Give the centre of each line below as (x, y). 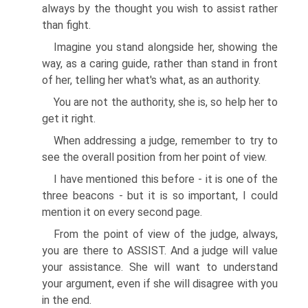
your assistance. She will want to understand (160, 267)
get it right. (69, 119)
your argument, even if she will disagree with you (160, 284)
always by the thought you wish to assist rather (160, 9)
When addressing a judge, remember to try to (166, 141)
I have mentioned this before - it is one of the (166, 179)
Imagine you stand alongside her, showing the (166, 47)
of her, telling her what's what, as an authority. (151, 80)
